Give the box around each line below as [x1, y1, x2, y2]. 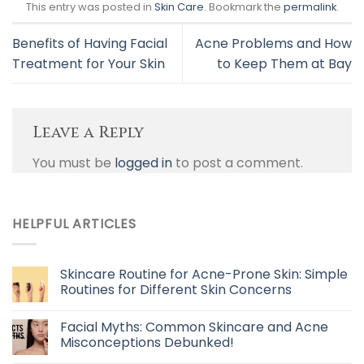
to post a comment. [172, 153, 303, 172]
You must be [32, 153, 115, 172]
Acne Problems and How [195, 33, 352, 53]
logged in [115, 153, 172, 172]
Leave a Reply [32, 122, 148, 144]
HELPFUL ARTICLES [12, 214, 136, 234]
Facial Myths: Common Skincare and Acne [60, 317, 328, 336]
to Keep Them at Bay [217, 54, 352, 73]
